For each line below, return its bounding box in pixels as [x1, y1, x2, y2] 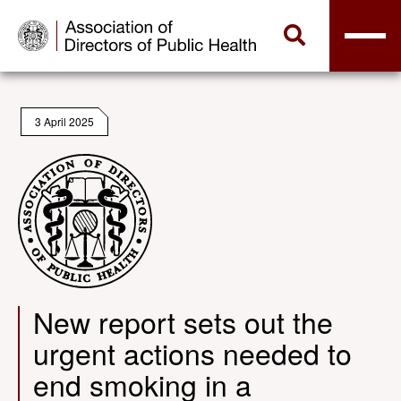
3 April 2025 [35, 114, 94, 129]
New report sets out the [33, 301, 333, 342]
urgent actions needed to [33, 332, 352, 373]
